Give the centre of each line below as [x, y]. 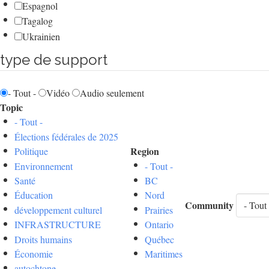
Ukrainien [41, 36]
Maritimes [164, 254]
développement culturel [58, 210]
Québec [159, 239]
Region [145, 151]
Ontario [159, 225]
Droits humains [43, 239]
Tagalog [38, 21]
